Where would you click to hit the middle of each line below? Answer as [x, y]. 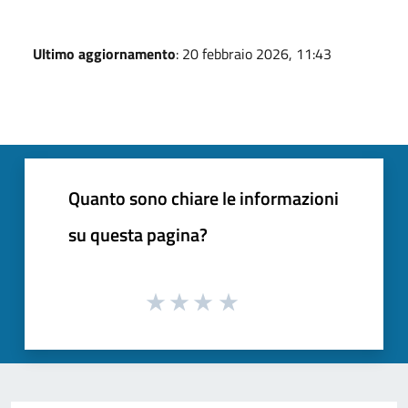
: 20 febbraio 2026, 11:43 [254, 53]
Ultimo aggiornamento [104, 53]
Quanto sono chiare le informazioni [204, 198]
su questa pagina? [138, 234]
